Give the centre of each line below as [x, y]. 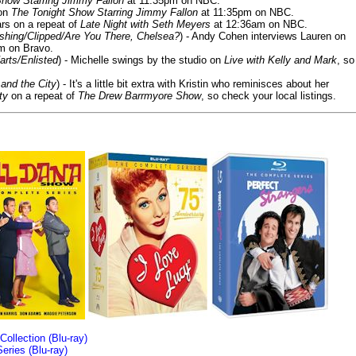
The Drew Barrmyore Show [139, 95]
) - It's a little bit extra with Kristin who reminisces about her [193, 83]
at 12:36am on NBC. [259, 24]
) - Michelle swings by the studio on [141, 60]
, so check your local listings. [269, 95]
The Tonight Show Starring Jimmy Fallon [104, 12]
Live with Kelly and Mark [281, 60]
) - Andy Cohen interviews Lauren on [263, 36]
